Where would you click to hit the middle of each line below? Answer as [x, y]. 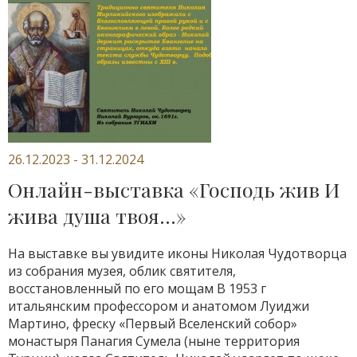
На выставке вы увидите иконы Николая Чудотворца [177, 253]
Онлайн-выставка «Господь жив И [174, 189]
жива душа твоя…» [97, 216]
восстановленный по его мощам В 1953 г [137, 288]
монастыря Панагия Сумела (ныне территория [154, 341]
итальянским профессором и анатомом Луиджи [159, 306]
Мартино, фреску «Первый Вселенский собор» [153, 324]
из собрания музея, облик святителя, [122, 271]
